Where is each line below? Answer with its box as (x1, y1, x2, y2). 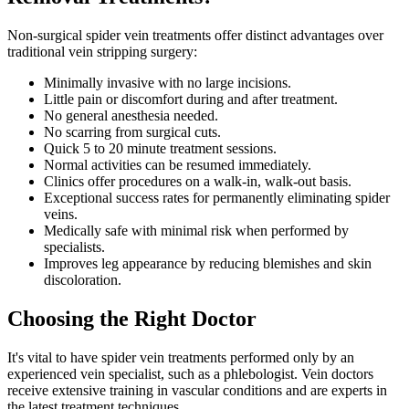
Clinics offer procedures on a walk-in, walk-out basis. (44, 173, 351, 189)
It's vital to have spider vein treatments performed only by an (7, 349, 354, 365)
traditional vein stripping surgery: (7, 43, 197, 59)
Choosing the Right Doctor (7, 306, 257, 330)
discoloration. (44, 271, 121, 288)
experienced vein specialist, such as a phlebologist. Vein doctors (7, 365, 373, 382)
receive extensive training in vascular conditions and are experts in (7, 382, 387, 398)
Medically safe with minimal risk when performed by (44, 222, 349, 238)
